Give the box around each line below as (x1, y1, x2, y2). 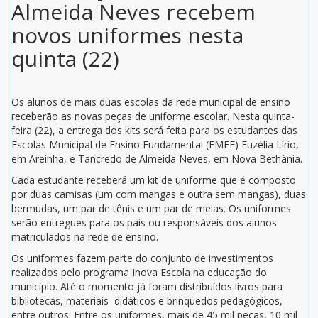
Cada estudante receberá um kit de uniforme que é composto (11, 172, 296, 187)
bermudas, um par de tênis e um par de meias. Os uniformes (11, 201, 291, 215)
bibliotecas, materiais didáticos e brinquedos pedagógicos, (11, 293, 283, 307)
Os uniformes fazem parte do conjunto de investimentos (11, 251, 273, 265)
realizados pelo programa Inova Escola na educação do (11, 265, 267, 279)
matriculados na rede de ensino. (11, 229, 158, 243)
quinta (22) (11, 43, 119, 73)
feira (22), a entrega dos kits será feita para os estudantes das (11, 123, 297, 137)
